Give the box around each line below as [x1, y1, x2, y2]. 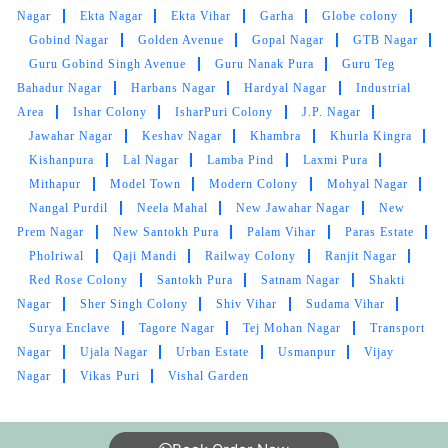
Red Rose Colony [29, 272, 128, 287]
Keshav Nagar [141, 128, 222, 143]
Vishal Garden [168, 368, 249, 383]
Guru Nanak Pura [214, 56, 314, 71]
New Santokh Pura [112, 224, 219, 239]
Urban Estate [176, 344, 249, 359]
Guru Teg [342, 56, 395, 71]
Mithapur [29, 176, 81, 191]
